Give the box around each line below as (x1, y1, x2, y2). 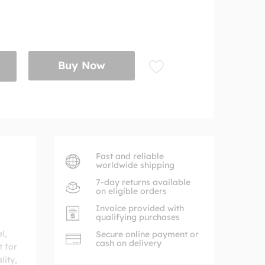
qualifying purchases (96, 212, 180, 222)
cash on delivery (96, 238, 161, 248)
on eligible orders (96, 186, 167, 196)
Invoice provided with (96, 203, 184, 214)
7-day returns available (96, 177, 190, 188)
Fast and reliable (96, 151, 164, 161)
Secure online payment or (96, 229, 199, 240)
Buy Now (58, 59, 106, 72)
